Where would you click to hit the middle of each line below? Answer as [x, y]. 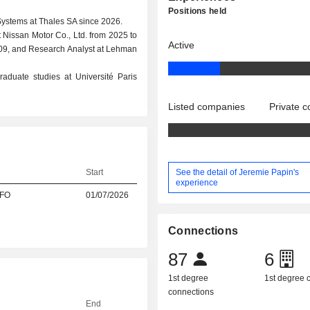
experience [197, 182]
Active [182, 45]
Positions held [198, 11]
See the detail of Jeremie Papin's [238, 172]
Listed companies [207, 107]
